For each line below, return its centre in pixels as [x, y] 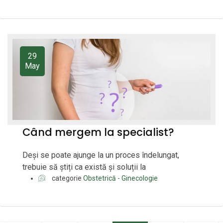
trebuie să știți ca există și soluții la [84, 167]
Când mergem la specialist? [98, 132]
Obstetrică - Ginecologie [120, 178]
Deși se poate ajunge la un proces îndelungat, [101, 155]
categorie [67, 178]
